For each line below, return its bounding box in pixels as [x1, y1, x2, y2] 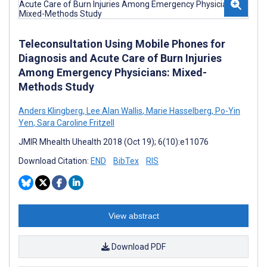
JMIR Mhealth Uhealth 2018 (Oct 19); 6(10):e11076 [18, 136, 209, 147]
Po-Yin [213, 105, 240, 116]
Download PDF [110, 241, 166, 252]
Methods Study [18, 80, 94, 93]
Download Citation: [18, 156, 91, 166]
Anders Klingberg [18, 105, 83, 116]
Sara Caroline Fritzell [35, 117, 114, 128]
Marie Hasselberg [144, 105, 212, 116]
